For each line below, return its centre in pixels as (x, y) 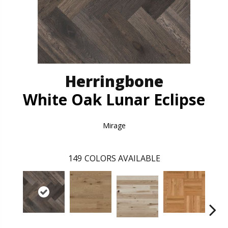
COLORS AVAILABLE (122, 158)
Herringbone (114, 81)
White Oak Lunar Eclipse (114, 99)
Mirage (114, 125)
